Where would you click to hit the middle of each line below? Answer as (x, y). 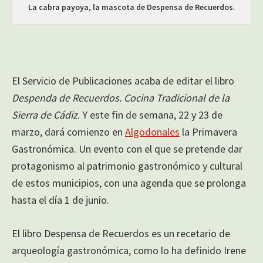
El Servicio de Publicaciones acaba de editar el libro (123, 81)
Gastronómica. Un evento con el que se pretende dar (127, 149)
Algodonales (152, 132)
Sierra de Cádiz (45, 115)
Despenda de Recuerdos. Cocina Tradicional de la (121, 98)
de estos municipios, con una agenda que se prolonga (129, 183)
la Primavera (208, 132)
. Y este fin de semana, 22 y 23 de (150, 115)
